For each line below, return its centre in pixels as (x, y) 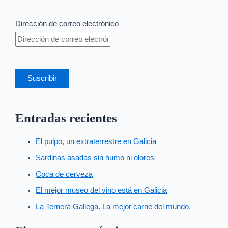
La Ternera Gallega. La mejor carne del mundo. (113, 207)
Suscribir (42, 78)
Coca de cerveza (64, 174)
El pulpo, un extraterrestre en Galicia (96, 142)
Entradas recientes (66, 118)
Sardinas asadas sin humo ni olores (95, 158)
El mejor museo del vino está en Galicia (102, 191)
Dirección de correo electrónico (67, 24)
